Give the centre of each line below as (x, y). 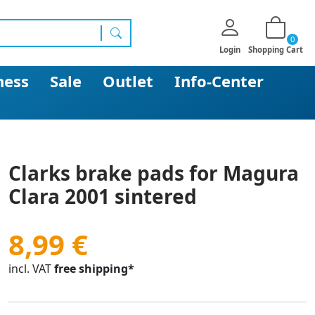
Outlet (128, 81)
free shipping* (94, 269)
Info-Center (219, 81)
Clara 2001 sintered (103, 196)
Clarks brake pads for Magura (154, 173)
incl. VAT (30, 269)
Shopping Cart (276, 50)
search (128, 49)
